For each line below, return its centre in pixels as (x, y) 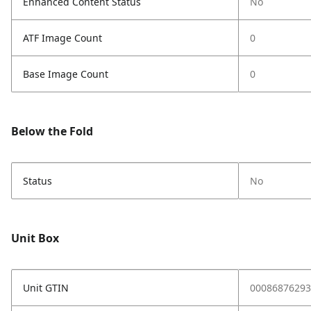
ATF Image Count (62, 38)
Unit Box (35, 238)
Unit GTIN (46, 288)
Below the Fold (52, 131)
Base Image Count (66, 74)
